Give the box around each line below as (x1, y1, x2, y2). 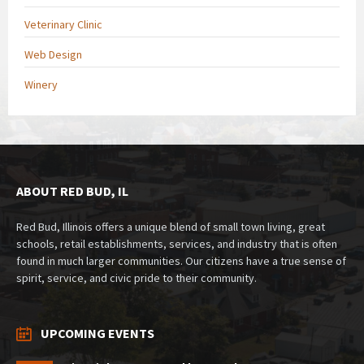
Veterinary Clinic (24, 16, 102, 32)
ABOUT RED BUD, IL (16, 182, 128, 199)
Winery (24, 76, 58, 92)
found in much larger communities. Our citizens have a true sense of (16, 253, 346, 268)
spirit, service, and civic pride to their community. (16, 270, 257, 285)
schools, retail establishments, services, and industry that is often (16, 236, 337, 251)
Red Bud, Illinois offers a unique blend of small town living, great (16, 219, 325, 234)
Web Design (24, 46, 82, 62)
